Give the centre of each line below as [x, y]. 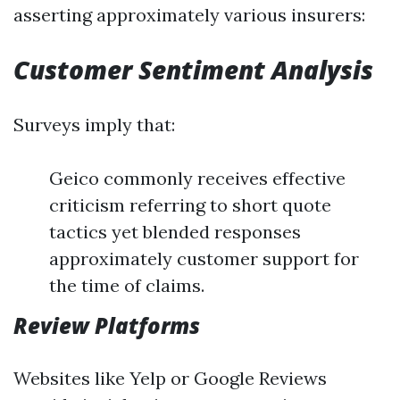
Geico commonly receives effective [197, 179]
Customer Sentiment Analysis [193, 70]
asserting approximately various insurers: [189, 15]
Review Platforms [107, 326]
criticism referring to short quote [190, 205]
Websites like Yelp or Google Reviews [170, 379]
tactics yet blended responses [175, 232]
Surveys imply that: [94, 125]
